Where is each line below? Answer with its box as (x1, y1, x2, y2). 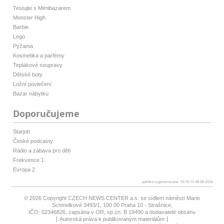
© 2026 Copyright (24, 194, 68, 201)
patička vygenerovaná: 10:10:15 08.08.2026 (142, 179, 213, 184)
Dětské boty (13, 71, 43, 78)
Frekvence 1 (13, 156, 44, 163)
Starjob (13, 128, 30, 134)
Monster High (13, 14, 46, 21)
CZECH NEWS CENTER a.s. (68, 194, 140, 201)
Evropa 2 (13, 166, 35, 172)
